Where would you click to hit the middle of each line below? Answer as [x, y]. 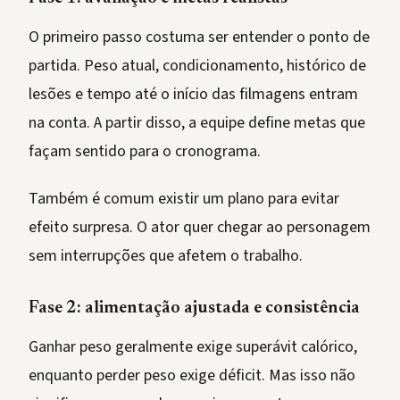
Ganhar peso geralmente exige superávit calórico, [193, 347]
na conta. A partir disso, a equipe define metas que [197, 123]
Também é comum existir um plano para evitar [184, 199]
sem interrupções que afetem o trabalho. [166, 256]
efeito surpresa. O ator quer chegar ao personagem [200, 228]
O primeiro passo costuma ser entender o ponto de [199, 37]
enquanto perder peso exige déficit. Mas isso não [192, 376]
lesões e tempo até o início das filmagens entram [193, 95]
